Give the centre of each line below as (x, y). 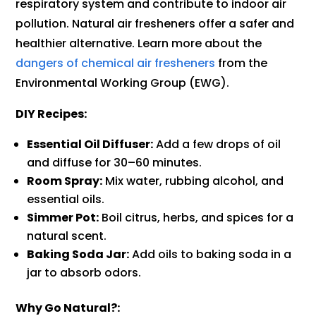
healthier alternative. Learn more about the (139, 44)
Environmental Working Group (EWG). (123, 83)
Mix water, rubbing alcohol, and (193, 181)
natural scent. (67, 236)
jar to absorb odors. (84, 273)
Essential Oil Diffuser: (90, 145)
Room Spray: (65, 181)
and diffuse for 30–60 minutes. (115, 163)
